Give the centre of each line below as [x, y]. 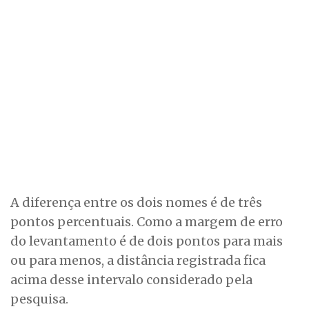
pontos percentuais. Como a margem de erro [147, 222]
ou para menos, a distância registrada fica [138, 261]
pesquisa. [39, 299]
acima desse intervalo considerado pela [131, 280]
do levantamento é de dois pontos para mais [147, 241]
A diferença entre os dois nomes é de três [136, 203]
